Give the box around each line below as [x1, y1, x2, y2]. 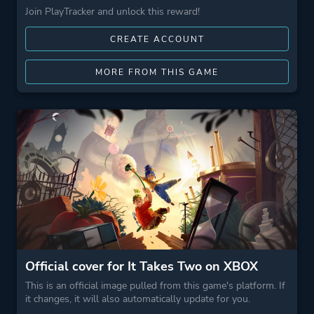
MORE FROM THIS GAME [95, 67, 219, 78]
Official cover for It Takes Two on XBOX [25, 258, 258, 275]
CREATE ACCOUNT [109, 34, 205, 45]
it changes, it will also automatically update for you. [25, 292, 250, 306]
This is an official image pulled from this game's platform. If [25, 279, 285, 292]
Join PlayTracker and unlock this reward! [25, 5, 200, 18]
